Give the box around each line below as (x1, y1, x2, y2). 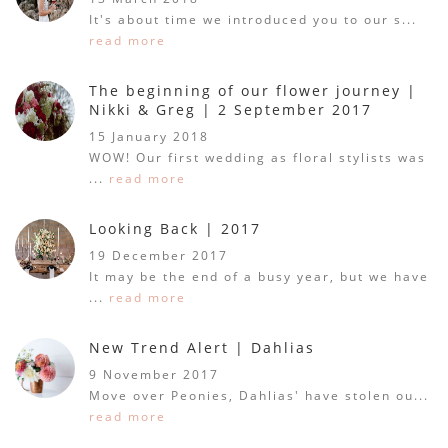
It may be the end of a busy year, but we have (89, 267, 430, 285)
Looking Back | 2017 (89, 218, 262, 238)
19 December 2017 (89, 246, 229, 264)
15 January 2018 (89, 127, 210, 145)
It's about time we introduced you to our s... (89, 10, 418, 28)
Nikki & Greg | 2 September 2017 (89, 99, 373, 119)
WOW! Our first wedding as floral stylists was (89, 148, 427, 166)
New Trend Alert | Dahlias (89, 337, 316, 357)
